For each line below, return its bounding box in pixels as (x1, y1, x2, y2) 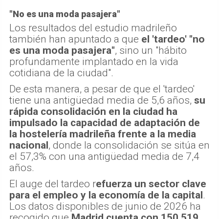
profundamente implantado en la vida (9, 56, 178, 68)
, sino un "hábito (115, 44, 187, 57)
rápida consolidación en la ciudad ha (9, 106, 177, 118)
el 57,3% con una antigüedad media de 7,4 (9, 151, 199, 163)
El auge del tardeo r (9, 178, 96, 190)
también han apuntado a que (9, 33, 141, 45)
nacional (9, 139, 48, 152)
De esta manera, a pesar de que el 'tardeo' (9, 83, 195, 95)
